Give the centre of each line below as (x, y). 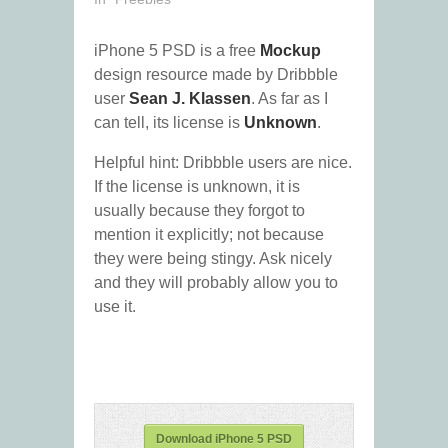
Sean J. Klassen (190, 99)
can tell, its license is (169, 123)
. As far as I (289, 99)
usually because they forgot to (199, 211)
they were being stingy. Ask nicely (213, 259)
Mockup (290, 51)
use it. (115, 307)
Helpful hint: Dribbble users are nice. (223, 163)
